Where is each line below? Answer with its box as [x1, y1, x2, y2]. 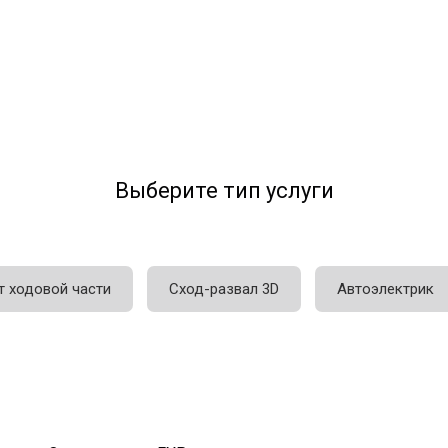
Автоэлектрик [337, 279, 434, 298]
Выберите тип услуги [114, 178, 334, 204]
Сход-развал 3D [169, 279, 279, 298]
